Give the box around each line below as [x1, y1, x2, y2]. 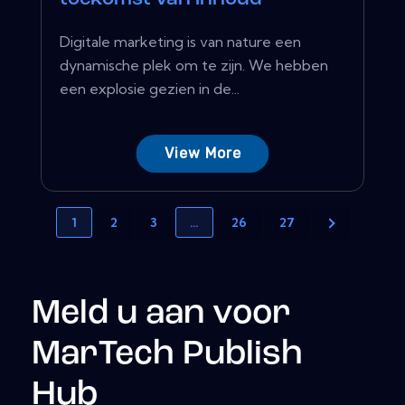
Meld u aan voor [32, 297, 291, 331]
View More [164, 144, 241, 162]
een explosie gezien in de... [60, 79, 240, 98]
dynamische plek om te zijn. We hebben [60, 55, 328, 74]
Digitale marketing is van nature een [60, 32, 301, 51]
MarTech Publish [32, 337, 303, 372]
